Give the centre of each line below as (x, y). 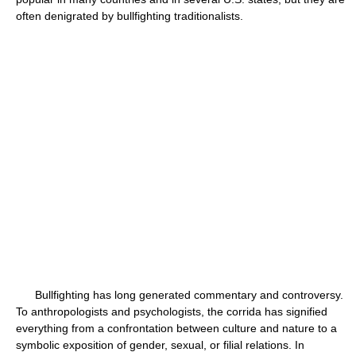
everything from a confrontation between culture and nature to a (176, 328)
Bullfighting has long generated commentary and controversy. (180, 295)
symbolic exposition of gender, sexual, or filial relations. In (160, 345)
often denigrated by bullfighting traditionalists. (130, 16)
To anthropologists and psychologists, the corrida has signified (172, 311)
